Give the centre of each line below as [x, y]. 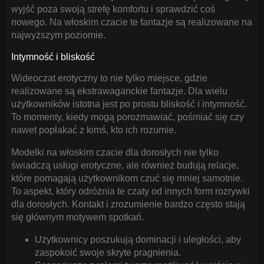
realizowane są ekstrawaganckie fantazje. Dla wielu [119, 91]
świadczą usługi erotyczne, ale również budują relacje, [125, 165]
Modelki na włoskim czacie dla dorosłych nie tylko [115, 152]
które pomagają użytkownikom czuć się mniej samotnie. [127, 178]
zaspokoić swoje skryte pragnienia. [108, 253]
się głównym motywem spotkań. [77, 217]
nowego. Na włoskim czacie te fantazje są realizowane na [132, 22]
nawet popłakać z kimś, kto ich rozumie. [94, 130]
